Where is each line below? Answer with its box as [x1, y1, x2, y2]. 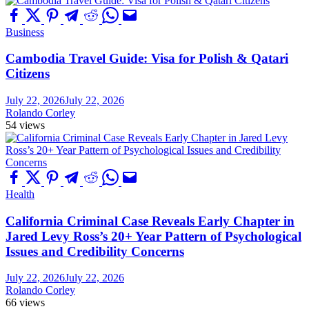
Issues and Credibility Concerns [6, 243, 184, 259]
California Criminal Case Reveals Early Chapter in [6, 213, 295, 228]
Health [6, 188, 34, 200]
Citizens [6, 66, 50, 81]
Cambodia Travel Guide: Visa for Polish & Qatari [6, 51, 288, 66]
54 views [6, 119, 45, 131]
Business [6, 26, 44, 38]
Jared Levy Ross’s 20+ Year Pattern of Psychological [6, 228, 301, 243]
